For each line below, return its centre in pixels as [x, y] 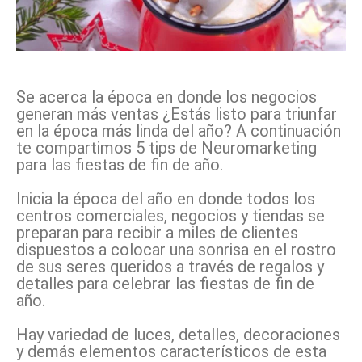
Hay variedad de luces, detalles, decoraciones [178, 334]
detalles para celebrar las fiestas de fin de [165, 283]
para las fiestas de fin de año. [120, 164]
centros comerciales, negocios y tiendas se [170, 215]
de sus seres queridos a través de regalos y [170, 266]
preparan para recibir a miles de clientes [157, 232]
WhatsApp [319, 66]
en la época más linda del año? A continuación [179, 130]
